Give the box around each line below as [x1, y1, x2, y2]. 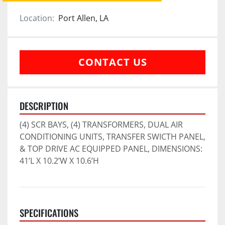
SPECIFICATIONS [20, 205, 78, 219]
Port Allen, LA [58, 12, 108, 24]
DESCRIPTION [20, 98, 68, 113]
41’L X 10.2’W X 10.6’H [20, 155, 99, 166]
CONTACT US [78, 55, 147, 69]
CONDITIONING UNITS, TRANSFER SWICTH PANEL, [20, 131, 205, 142]
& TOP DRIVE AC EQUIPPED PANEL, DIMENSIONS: [20, 143, 202, 154]
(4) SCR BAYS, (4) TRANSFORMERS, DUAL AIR [20, 119, 183, 130]
